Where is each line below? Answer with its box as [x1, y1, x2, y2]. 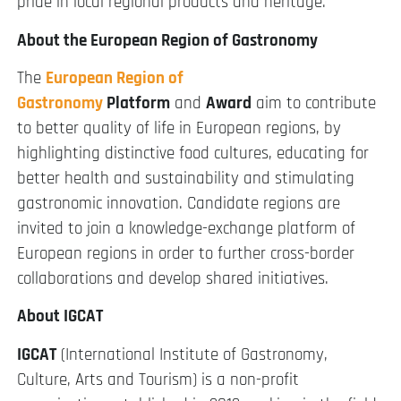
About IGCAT [17, 305, 103, 328]
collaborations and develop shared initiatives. [17, 268, 328, 291]
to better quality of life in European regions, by [17, 117, 341, 141]
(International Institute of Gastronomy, [56, 343, 328, 366]
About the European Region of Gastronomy [17, 29, 318, 52]
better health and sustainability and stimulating [17, 167, 354, 191]
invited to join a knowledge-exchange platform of [17, 218, 355, 241]
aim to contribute [252, 92, 376, 115]
